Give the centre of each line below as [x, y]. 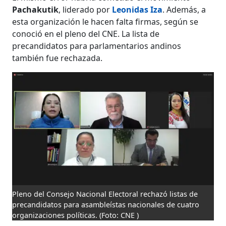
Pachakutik [36, 9]
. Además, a [184, 9]
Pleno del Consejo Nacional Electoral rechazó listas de [105, 194]
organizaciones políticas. [56, 215]
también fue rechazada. [58, 58]
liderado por [88, 9]
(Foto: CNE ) [119, 215]
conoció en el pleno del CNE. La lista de [86, 34]
